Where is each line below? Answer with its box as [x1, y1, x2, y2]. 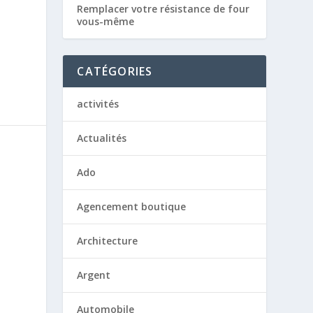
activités [77, 96, 119, 110]
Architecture [77, 233, 138, 247]
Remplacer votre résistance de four [77, 1, 250, 15]
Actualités [77, 131, 127, 145]
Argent [77, 268, 111, 282]
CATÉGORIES [77, 63, 153, 79]
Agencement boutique [77, 199, 187, 213]
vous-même [77, 14, 135, 28]
